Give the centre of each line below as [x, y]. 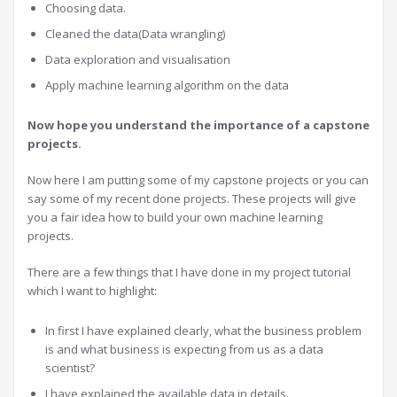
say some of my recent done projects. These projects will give [192, 198]
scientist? [70, 368]
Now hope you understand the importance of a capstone [198, 125]
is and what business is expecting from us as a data [184, 349]
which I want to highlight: [92, 291]
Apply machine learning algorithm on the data [167, 85]
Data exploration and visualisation [138, 59]
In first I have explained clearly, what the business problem [203, 331]
